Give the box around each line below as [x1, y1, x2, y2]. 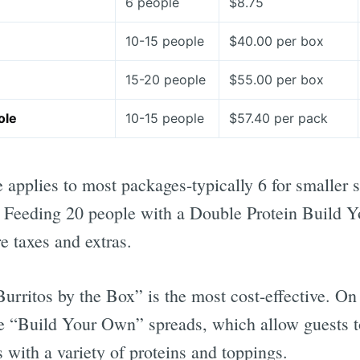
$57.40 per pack [229, 110, 328, 127]
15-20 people [125, 72, 206, 88]
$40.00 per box [229, 33, 324, 50]
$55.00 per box [229, 72, 324, 88]
